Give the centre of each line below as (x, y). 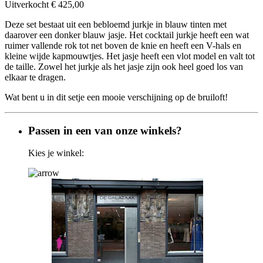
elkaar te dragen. (35, 77)
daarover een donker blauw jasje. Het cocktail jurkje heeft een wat (127, 35)
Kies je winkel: (56, 153)
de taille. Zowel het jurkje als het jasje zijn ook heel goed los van (124, 66)
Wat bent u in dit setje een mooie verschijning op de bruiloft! (116, 97)
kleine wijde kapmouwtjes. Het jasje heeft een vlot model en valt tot (130, 56)
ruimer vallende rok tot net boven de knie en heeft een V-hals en (123, 45)
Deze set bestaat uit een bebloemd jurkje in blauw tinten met (116, 24)
